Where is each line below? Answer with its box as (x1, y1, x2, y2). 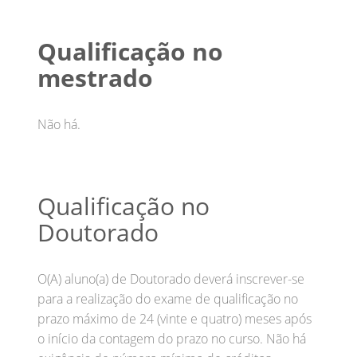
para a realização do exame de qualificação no (37, 289, 298, 308)
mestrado (37, 61, 153, 94)
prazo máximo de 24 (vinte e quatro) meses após (37, 309, 312, 328)
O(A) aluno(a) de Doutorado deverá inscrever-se (37, 269, 304, 288)
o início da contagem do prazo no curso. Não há (37, 329, 306, 347)
